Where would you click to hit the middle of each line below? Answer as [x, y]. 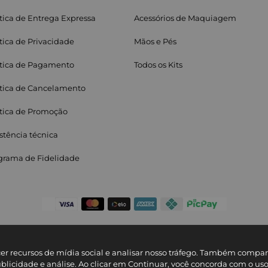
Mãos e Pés [155, 41]
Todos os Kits [158, 65]
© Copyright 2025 [134, 254]
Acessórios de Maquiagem [185, 18]
